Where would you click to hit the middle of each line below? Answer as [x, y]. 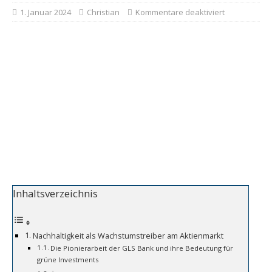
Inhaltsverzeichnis [55, 194]
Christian [103, 12]
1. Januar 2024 [46, 12]
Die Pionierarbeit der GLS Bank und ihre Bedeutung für [142, 248]
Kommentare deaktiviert [180, 12]
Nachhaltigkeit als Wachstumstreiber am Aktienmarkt [128, 236]
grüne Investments [68, 260]
